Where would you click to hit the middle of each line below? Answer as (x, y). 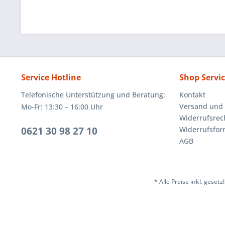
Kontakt (192, 95)
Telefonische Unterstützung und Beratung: (93, 95)
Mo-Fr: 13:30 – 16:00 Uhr (62, 107)
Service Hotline (51, 77)
